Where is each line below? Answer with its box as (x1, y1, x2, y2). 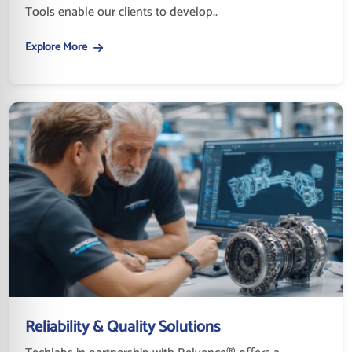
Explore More (25, 38, 87, 57)
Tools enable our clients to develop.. (25, 2, 218, 24)
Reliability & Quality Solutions (25, 314, 220, 341)
